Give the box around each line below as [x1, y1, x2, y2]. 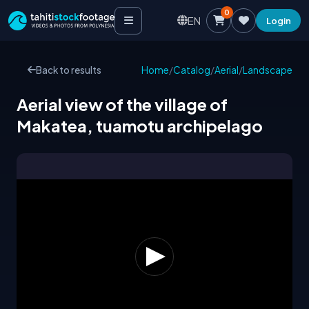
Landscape [243, 64, 292, 77]
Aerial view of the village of [17, 94, 228, 115]
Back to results [36, 64, 101, 77]
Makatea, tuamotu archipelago [17, 115, 263, 137]
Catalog [173, 64, 210, 77]
